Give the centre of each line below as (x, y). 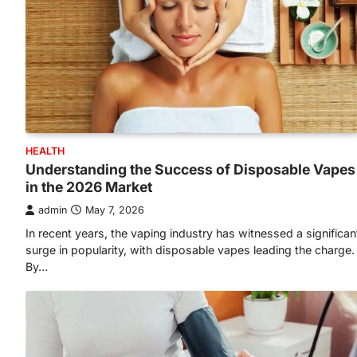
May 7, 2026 (115, 210)
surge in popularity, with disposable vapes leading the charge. (190, 250)
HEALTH (45, 151)
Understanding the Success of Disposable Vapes (190, 170)
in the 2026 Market (89, 187)
